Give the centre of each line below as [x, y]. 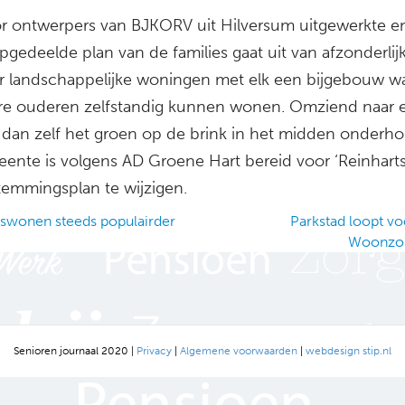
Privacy [154, 350]
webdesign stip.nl [348, 350]
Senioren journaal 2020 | [75, 350]
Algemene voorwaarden [239, 350]
